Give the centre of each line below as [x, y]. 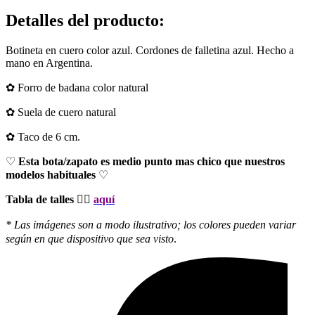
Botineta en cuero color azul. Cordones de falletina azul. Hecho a [150, 50]
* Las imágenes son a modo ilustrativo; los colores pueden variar [151, 224]
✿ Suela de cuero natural [61, 112]
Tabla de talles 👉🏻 [48, 199]
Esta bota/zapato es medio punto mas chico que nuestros [150, 161]
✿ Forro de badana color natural [77, 87]
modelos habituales [52, 174]
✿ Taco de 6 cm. [44, 136]
